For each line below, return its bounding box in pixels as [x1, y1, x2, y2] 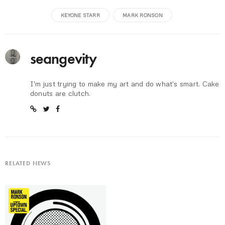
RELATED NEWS [5, 159, 51, 167]
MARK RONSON [123, 12, 163, 18]
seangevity [30, 49, 96, 68]
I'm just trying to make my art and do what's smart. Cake [30, 79, 219, 88]
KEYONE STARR [61, 12, 100, 18]
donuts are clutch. [30, 88, 91, 97]
